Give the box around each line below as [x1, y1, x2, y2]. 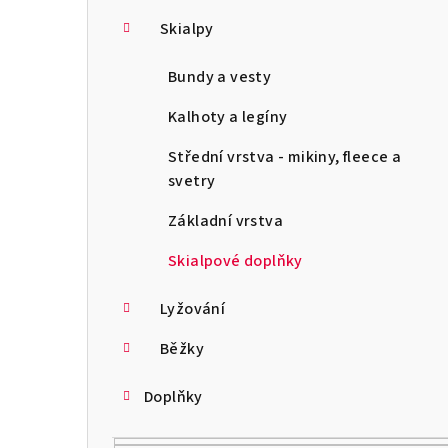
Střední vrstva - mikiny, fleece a [168, 145, 402, 168]
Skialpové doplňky [168, 249, 303, 272]
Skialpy [160, 17, 214, 40]
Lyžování [160, 297, 226, 320]
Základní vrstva [168, 209, 283, 232]
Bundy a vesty [168, 65, 272, 88]
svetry [168, 169, 216, 192]
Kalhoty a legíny [168, 105, 288, 128]
